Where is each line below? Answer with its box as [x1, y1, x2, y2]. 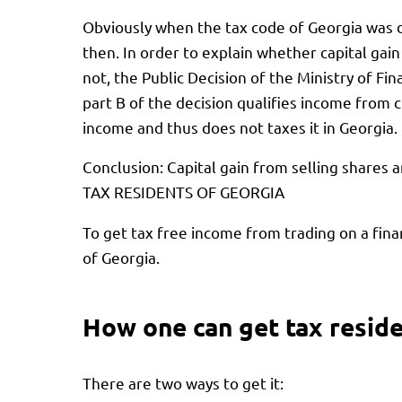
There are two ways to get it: [83, 372, 284, 392]
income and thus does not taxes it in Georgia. [83, 117, 398, 136]
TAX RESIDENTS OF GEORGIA [83, 182, 284, 202]
